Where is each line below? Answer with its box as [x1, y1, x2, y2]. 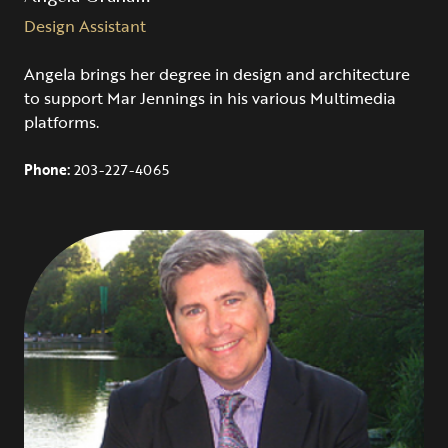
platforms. [24, 110, 99, 134]
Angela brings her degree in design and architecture [24, 62, 410, 86]
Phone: [24, 160, 74, 180]
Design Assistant [24, 14, 146, 38]
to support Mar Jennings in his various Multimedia [24, 86, 396, 110]
